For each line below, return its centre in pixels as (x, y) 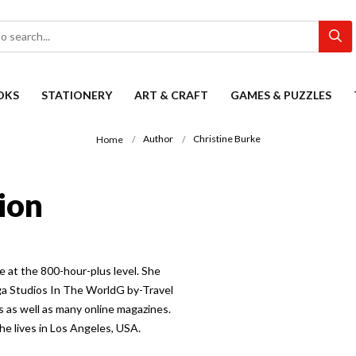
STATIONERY (77, 95)
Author (158, 139)
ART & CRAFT (171, 95)
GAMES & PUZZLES (281, 95)
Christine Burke (226, 139)
